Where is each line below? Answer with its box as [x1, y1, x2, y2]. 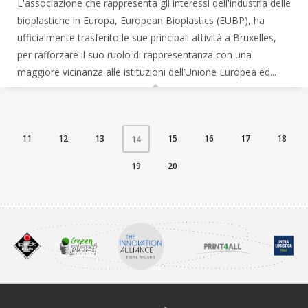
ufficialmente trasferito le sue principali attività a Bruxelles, [17, 31, 276, 44]
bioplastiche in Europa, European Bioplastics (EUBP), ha [17, 14, 265, 27]
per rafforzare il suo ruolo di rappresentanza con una [17, 48, 252, 61]
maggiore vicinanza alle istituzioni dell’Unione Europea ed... [17, 65, 276, 78]
